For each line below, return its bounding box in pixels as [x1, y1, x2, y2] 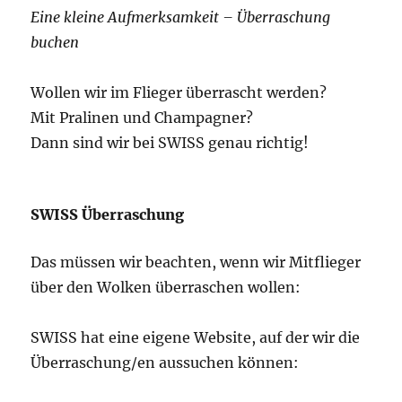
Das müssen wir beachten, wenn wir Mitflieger [31, 252, 362, 271]
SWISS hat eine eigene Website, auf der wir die [31, 328, 361, 346]
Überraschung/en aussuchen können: [31, 353, 300, 371]
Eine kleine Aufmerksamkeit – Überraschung [31, 7, 331, 26]
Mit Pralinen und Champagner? [31, 108, 254, 127]
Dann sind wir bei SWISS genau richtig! [31, 133, 310, 152]
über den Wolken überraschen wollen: [31, 277, 301, 296]
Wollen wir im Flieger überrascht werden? [31, 83, 328, 101]
